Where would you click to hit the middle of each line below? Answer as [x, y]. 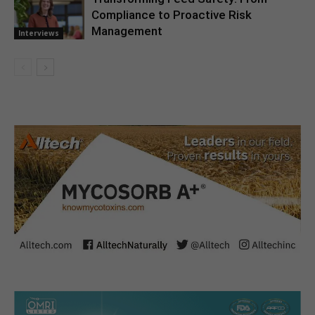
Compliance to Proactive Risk [172, 15]
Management [127, 31]
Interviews [39, 33]
